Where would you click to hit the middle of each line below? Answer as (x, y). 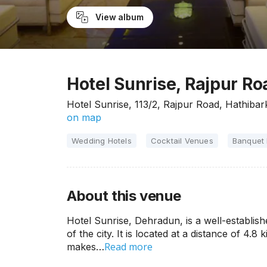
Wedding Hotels (102, 141)
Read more (128, 247)
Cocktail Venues (182, 141)
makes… (86, 247)
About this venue (124, 196)
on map (84, 117)
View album (119, 17)
